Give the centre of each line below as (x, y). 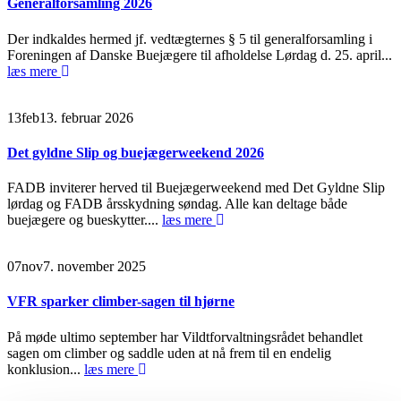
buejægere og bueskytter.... (85, 220)
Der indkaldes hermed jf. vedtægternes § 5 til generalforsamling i (190, 38)
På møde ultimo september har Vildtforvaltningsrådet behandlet (185, 337)
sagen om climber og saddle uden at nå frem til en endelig (169, 353)
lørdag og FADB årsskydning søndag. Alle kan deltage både (177, 204)
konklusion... (46, 369)
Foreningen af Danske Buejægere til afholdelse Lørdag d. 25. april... (200, 55)
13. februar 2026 (86, 117)
